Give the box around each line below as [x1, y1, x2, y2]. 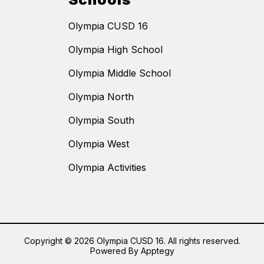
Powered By [90, 246, 141, 256]
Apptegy [140, 246, 174, 256]
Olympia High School [68, 44, 163, 56]
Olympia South [68, 114, 134, 127]
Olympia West [68, 138, 129, 150]
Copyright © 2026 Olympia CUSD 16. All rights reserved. [24, 236, 240, 246]
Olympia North [68, 91, 134, 103]
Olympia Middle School [68, 67, 171, 80]
